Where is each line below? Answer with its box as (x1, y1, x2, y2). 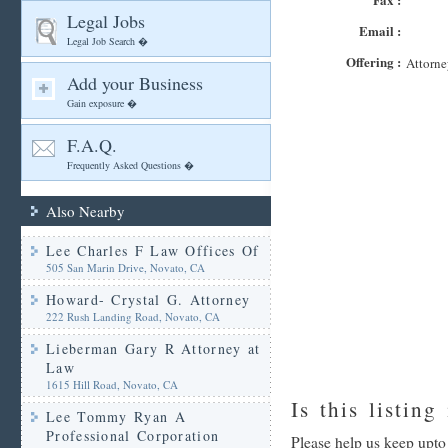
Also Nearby (46, 201, 125, 221)
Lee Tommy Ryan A (46, 407, 186, 426)
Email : (359, 21, 401, 40)
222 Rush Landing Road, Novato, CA (46, 309, 220, 324)
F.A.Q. (67, 133, 117, 157)
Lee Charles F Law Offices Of (46, 241, 260, 260)
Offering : (346, 52, 401, 71)
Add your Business (67, 71, 203, 95)
